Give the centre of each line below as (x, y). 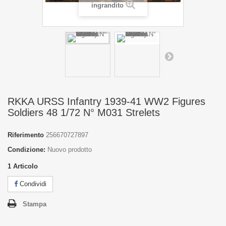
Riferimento (26, 135)
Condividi (32, 184)
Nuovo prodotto (70, 150)
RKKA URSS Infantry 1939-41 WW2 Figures (106, 101)
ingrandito (107, 5)
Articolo (25, 166)
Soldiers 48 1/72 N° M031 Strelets (84, 112)
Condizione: (26, 150)
